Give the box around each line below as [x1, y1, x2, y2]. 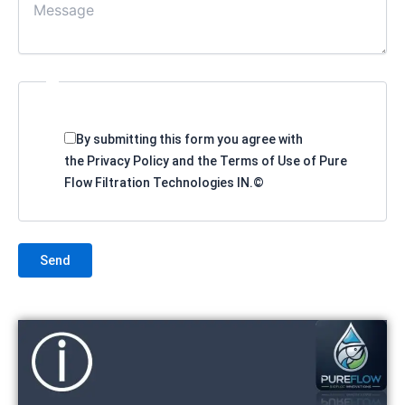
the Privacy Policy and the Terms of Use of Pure [64, 153, 347, 168]
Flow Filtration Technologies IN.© [64, 174, 264, 190]
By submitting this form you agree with [76, 131, 303, 146]
